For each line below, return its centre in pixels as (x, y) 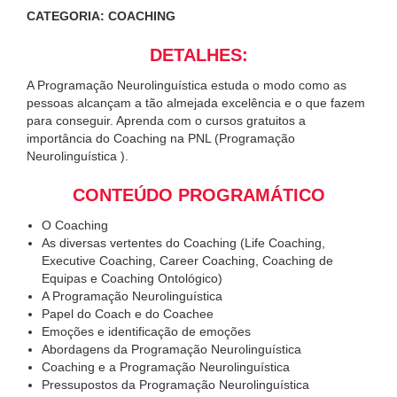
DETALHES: (198, 55)
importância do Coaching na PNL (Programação (161, 139)
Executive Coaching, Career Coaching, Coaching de (187, 261)
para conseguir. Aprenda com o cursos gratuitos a (166, 121)
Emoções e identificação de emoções (146, 332)
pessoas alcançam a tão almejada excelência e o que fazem (196, 103)
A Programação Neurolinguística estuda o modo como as (187, 86)
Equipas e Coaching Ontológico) (132, 279)
